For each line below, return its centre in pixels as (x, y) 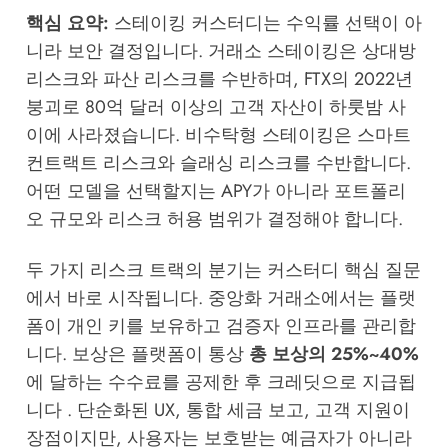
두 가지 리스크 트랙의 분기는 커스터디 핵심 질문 (223, 269)
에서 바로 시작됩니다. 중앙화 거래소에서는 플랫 (220, 297)
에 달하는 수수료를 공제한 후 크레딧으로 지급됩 (220, 381)
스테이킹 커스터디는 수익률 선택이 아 (265, 23)
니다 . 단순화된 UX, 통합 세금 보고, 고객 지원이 (217, 409)
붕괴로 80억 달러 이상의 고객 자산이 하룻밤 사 (215, 107)
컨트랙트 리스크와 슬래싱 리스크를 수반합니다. (218, 163)
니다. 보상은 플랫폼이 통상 (137, 353)
